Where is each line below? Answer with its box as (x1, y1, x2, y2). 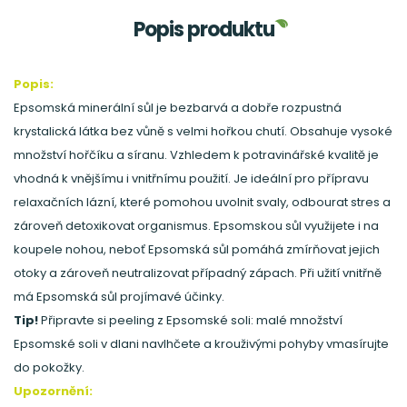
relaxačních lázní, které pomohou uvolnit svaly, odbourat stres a (14, 194, 391, 211)
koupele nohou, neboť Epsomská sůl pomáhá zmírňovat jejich (14, 241, 380, 258)
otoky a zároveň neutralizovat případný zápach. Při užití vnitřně (14, 264, 382, 282)
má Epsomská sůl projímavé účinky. (14, 288, 224, 305)
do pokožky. (14, 359, 84, 376)
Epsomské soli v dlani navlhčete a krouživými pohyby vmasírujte (14, 335, 389, 352)
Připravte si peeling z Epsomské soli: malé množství (38, 312, 342, 329)
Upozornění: (14, 382, 93, 400)
